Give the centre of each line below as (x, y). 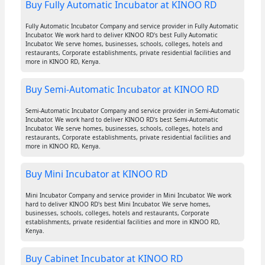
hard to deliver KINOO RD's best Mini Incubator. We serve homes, (118, 204)
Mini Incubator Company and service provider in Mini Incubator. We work (128, 195)
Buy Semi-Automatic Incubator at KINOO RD (122, 90)
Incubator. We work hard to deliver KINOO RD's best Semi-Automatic (122, 120)
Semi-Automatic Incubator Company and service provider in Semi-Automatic (132, 111)
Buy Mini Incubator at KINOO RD (96, 174)
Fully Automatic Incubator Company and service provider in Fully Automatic (132, 26)
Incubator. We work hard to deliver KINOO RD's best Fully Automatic (121, 35)
